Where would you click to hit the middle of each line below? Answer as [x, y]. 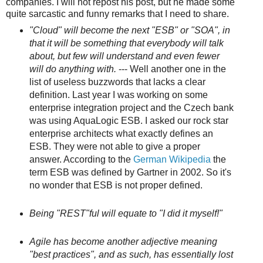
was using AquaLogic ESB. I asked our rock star [129, 121]
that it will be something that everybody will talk [126, 43]
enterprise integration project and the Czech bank [131, 108]
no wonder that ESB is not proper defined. [116, 186]
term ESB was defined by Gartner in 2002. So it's [130, 173]
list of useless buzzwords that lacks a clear [117, 82]
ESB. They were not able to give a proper [114, 147]
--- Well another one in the [171, 69]
